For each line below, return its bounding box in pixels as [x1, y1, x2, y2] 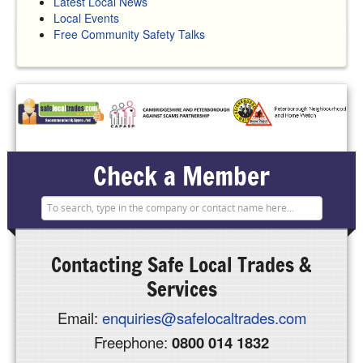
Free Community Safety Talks [53, 25, 205, 42]
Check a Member [93, 158, 270, 194]
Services [146, 275, 217, 304]
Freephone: [94, 331, 172, 353]
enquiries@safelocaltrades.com [101, 307, 306, 329]
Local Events [53, 9, 119, 26]
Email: [57, 307, 102, 329]
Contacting [51, 251, 147, 280]
